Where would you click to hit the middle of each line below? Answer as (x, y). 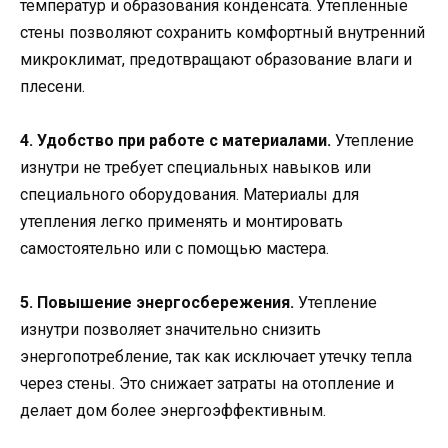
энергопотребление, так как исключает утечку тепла (216, 357)
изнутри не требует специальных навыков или (195, 168)
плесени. (52, 87)
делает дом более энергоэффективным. (173, 411)
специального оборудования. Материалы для (189, 195)
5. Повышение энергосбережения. (157, 303)
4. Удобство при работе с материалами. (175, 141)
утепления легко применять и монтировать (181, 222)
